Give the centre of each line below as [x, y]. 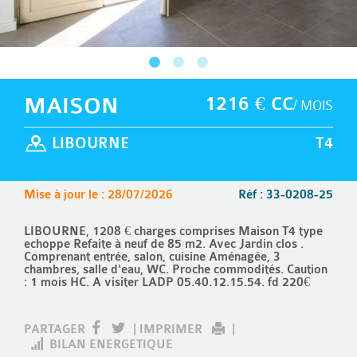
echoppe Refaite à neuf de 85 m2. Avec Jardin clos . [164, 244]
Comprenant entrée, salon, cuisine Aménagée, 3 [152, 257]
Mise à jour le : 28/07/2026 [98, 195]
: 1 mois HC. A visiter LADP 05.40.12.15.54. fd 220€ [167, 282]
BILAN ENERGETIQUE [108, 345]
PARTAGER [56, 330]
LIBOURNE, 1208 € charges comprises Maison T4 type [173, 231]
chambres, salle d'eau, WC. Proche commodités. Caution [176, 270]
